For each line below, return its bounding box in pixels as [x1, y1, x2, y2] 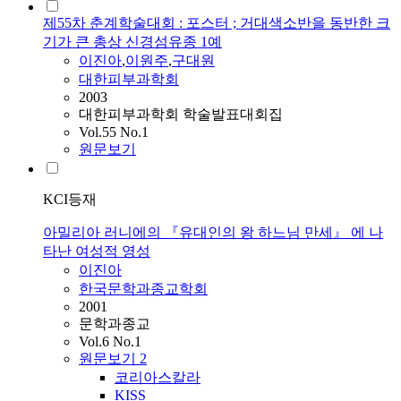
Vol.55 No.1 [79, 124, 149, 141]
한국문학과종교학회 [79, 281, 208, 297]
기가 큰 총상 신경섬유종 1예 [43, 34, 222, 50]
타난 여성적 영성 [43, 243, 150, 260]
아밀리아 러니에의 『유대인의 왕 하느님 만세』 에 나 [43, 225, 383, 241]
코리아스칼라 [115, 370, 200, 386]
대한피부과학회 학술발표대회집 [79, 107, 283, 123]
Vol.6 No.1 [79, 334, 141, 350]
